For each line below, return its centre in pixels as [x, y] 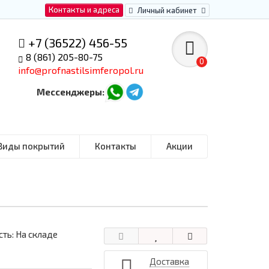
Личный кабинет [167, 10]
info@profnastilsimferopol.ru [81, 70]
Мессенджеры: [71, 92]
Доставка [169, 261]
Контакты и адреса [84, 10]
